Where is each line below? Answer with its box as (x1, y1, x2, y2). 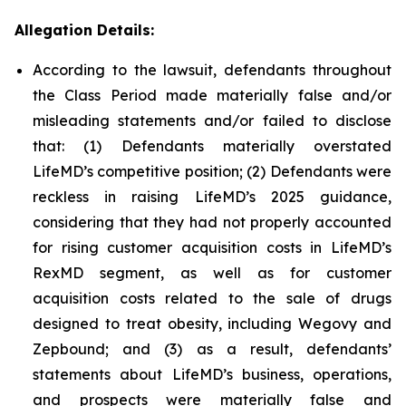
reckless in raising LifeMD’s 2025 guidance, (33, 188, 391, 206)
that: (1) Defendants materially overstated (33, 137, 391, 155)
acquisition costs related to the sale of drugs (33, 289, 391, 307)
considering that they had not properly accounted (33, 213, 391, 231)
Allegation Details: (14, 21, 154, 39)
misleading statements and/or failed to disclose (33, 111, 391, 130)
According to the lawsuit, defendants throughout (33, 61, 391, 79)
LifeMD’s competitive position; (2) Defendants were (33, 162, 391, 180)
